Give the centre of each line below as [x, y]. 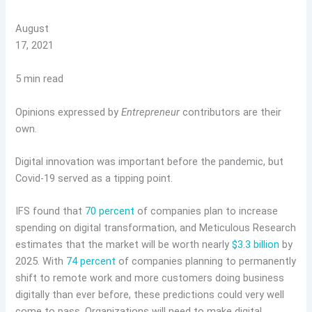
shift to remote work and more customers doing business [150, 278]
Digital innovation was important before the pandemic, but [150, 162]
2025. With [41, 262]
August [32, 29]
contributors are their [231, 112]
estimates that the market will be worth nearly [124, 245]
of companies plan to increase [206, 211]
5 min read [40, 79]
